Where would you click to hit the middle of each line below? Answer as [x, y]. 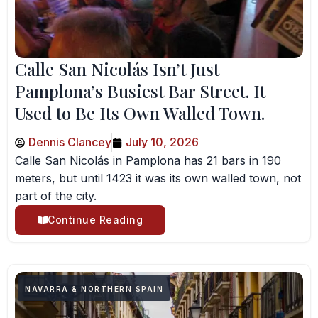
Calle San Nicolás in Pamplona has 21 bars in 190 [148, 160]
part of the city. [56, 196]
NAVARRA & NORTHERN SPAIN [94, 289]
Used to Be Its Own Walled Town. [140, 113]
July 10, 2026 [162, 142]
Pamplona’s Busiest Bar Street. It [140, 91]
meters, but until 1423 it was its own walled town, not [158, 178]
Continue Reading [95, 220]
